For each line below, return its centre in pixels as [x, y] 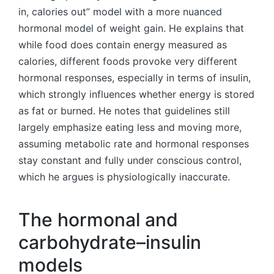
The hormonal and [98, 219]
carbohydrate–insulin [110, 242]
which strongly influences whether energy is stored [136, 94]
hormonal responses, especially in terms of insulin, [135, 78]
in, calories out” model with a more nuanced [120, 12]
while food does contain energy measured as [123, 45]
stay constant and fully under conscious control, [130, 161]
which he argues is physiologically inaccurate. [124, 177]
